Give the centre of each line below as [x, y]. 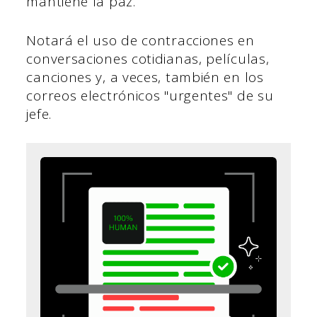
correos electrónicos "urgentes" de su [150, 95]
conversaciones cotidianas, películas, [148, 58]
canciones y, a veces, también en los [145, 77]
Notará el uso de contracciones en [140, 40]
